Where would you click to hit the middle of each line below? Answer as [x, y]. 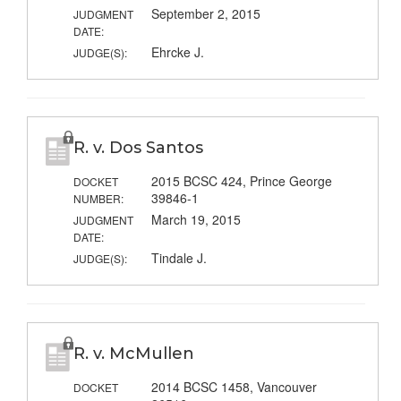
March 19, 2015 [196, 220]
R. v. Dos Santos [138, 148]
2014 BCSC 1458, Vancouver [234, 387]
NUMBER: [98, 199]
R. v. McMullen [133, 354]
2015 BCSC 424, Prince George [241, 181]
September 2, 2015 [205, 14]
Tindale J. [179, 258]
